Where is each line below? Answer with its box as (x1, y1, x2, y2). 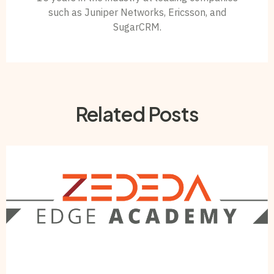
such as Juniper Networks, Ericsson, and (48, 6, 226, 18)
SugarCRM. (113, 21, 161, 33)
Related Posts (75, 102, 199, 127)
